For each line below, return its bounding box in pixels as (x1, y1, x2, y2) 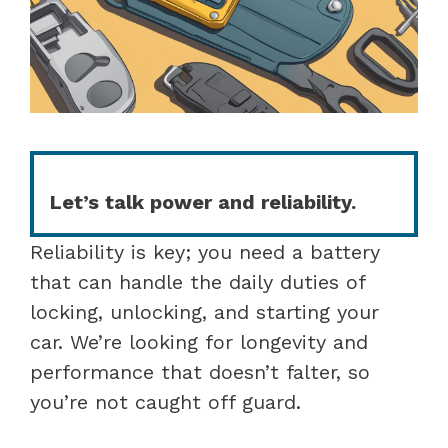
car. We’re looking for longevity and (30, 329, 368, 354)
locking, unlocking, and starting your (30, 299, 379, 324)
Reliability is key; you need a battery (30, 239, 380, 264)
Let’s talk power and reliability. (50, 189, 356, 214)
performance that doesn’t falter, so (30, 359, 370, 384)
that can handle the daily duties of (30, 269, 365, 294)
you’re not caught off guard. (30, 389, 301, 414)
